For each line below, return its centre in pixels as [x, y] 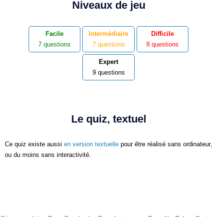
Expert [108, 62]
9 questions [108, 72]
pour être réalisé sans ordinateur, [165, 144]
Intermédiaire [108, 34]
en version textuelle [91, 144]
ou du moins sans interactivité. [48, 155]
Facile [54, 34]
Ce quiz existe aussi [34, 144]
